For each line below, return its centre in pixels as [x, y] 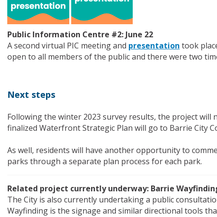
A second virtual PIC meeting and [68, 46]
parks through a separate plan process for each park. [105, 162]
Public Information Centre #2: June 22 [80, 35]
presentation [154, 46]
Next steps [31, 95]
